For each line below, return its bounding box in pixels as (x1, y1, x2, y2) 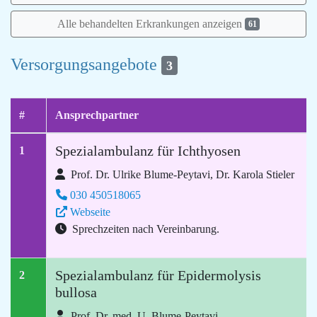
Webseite (70, 206, 110, 219)
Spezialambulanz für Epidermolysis (55, 267, 261, 284)
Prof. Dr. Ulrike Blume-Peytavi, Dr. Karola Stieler (68, 168, 294, 181)
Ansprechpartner (55, 109, 139, 122)
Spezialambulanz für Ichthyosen (55, 143, 241, 159)
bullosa (55, 284, 97, 301)
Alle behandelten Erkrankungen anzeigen (57, 17, 245, 30)
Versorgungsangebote (11, 54, 161, 74)
